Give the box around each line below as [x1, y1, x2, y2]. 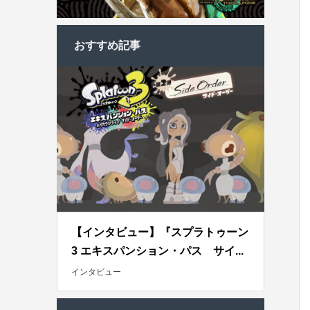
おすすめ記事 [74, 39, 140, 52]
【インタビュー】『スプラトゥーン [71, 226, 248, 239]
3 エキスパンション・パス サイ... [71, 245, 244, 257]
